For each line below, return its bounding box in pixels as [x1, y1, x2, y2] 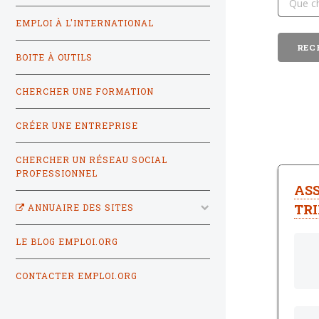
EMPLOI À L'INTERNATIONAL [16, 17, 154, 28]
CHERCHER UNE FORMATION [16, 85, 154, 97]
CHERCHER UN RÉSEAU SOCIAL [16, 154, 167, 165]
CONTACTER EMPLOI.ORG [16, 270, 137, 281]
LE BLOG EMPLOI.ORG [16, 236, 118, 247]
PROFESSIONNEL [16, 167, 98, 179]
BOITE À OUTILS [16, 51, 93, 63]
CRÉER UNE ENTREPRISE [16, 120, 138, 131]
